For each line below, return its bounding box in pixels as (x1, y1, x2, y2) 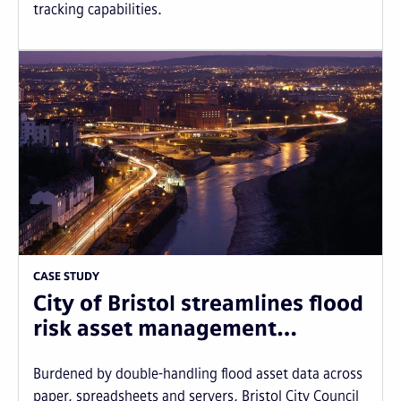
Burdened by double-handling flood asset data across (33, 365, 363, 382)
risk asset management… (33, 315, 297, 341)
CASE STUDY (33, 270, 99, 283)
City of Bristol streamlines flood (33, 290, 363, 316)
